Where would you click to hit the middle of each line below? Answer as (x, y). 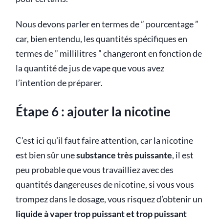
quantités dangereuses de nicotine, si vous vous (105, 184)
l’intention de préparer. (59, 83)
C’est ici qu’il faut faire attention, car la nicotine (104, 140)
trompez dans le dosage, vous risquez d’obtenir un (109, 199)
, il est (183, 155)
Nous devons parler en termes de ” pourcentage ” (107, 24)
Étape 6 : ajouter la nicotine (93, 112)
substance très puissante (124, 155)
